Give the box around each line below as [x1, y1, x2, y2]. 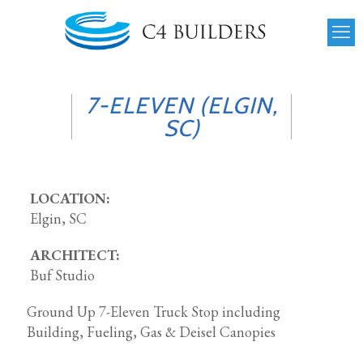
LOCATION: [29, 189, 110, 207]
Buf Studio [29, 266, 95, 284]
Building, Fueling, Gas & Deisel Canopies [27, 322, 275, 341]
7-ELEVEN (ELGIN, [85, 92, 278, 119]
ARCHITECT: [29, 246, 120, 264]
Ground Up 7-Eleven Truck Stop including [27, 302, 280, 321]
